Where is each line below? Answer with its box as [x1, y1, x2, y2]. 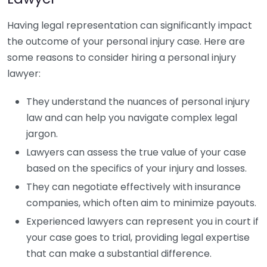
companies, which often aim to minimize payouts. [26, 196, 256, 210]
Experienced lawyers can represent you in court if [26, 215, 259, 228]
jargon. [26, 127, 58, 141]
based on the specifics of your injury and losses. [26, 162, 247, 175]
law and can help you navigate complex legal [26, 111, 237, 125]
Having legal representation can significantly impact [7, 18, 252, 32]
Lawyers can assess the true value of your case [26, 145, 246, 159]
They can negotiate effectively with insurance [26, 180, 241, 194]
